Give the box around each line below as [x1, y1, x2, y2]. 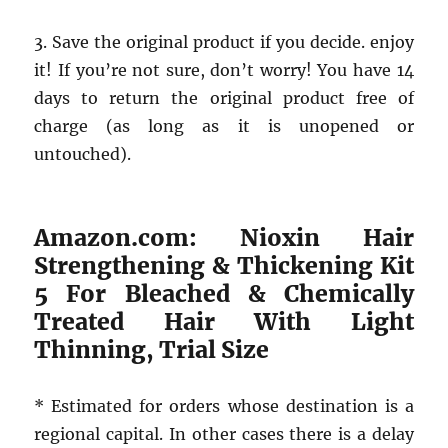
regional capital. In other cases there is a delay [34, 424, 414, 444]
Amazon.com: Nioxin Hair [34, 223, 414, 252]
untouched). [34, 144, 132, 164]
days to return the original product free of [34, 88, 414, 108]
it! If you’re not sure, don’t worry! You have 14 [34, 60, 414, 80]
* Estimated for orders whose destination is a [34, 396, 414, 416]
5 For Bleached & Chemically [34, 279, 414, 308]
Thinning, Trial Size [34, 335, 270, 364]
